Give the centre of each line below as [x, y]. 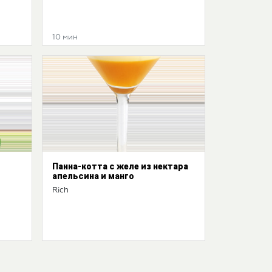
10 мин [65, 37]
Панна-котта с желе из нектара [120, 166]
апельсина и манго [93, 176]
